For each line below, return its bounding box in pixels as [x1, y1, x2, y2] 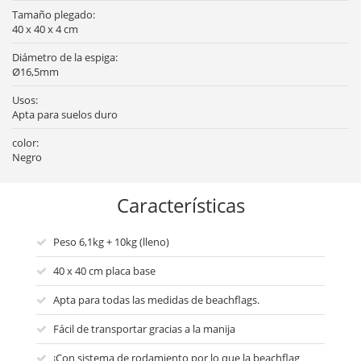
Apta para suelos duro [12, 107, 118, 122]
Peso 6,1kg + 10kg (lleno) [53, 234, 169, 250]
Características [116, 192, 245, 219]
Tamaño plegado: [12, 7, 95, 23]
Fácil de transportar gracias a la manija [53, 322, 235, 337]
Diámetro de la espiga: [12, 50, 118, 65]
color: [12, 135, 39, 151]
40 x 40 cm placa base [53, 263, 156, 279]
